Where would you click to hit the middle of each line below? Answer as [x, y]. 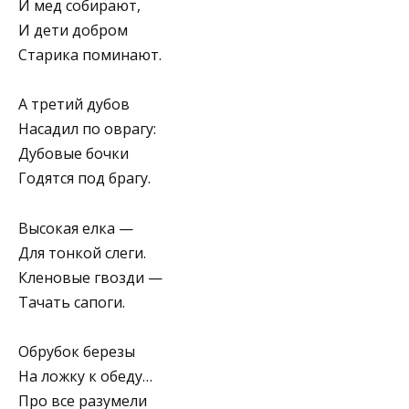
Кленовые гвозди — [90, 277]
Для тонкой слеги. [82, 252]
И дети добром [73, 31]
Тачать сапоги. [72, 302]
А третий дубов [74, 105]
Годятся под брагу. [84, 178]
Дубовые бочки [73, 154]
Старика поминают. [90, 55]
